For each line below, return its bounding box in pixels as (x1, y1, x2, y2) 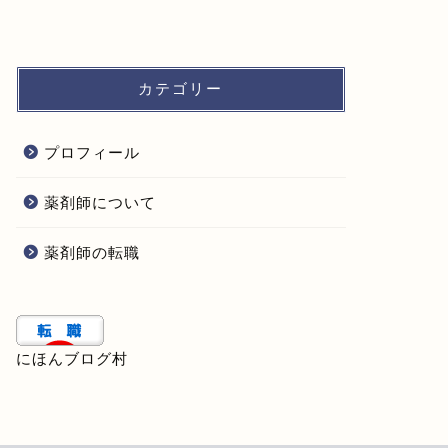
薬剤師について (43, 194, 156, 212)
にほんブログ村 (15, 350, 128, 368)
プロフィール (43, 144, 140, 162)
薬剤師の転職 (43, 244, 140, 262)
